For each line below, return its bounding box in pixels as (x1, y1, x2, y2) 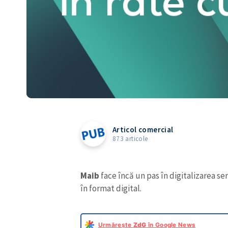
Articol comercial (112, 125, 174, 135)
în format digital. (80, 183, 143, 194)
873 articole (112, 134, 148, 144)
